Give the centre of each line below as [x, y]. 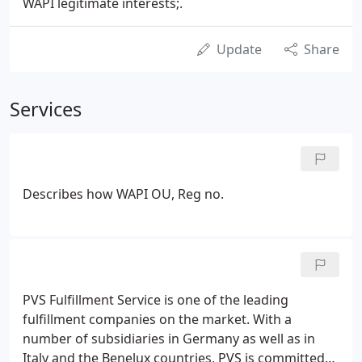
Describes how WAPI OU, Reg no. [123, 194]
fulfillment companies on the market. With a [157, 319]
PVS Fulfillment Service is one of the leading [156, 300]
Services [46, 109]
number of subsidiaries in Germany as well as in [169, 339]
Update [239, 49]
